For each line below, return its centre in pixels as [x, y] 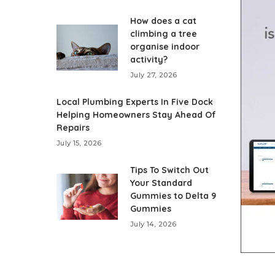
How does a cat [163, 21]
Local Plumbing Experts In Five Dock [135, 102]
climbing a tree [164, 34]
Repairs [73, 128]
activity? [149, 60]
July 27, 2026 [154, 75]
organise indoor [165, 47]
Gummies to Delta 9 [173, 196]
